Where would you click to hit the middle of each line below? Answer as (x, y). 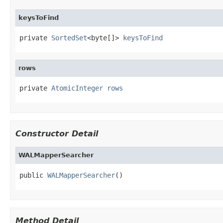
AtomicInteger (77, 88)
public (33, 175)
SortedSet (69, 38)
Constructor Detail (57, 133)
